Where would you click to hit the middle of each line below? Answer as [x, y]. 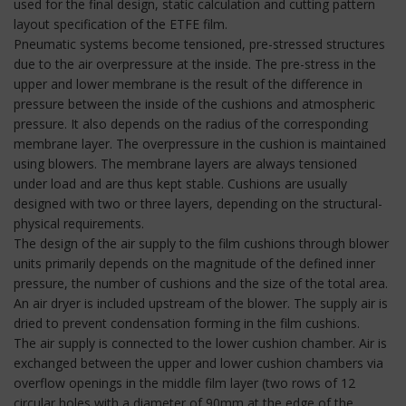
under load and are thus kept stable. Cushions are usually [180, 183]
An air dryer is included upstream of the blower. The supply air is [201, 303]
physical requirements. [79, 223]
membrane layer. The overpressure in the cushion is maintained [200, 143]
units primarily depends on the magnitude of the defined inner [194, 263]
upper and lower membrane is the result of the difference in [188, 83]
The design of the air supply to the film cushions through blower [201, 243]
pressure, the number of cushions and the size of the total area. [201, 283]
